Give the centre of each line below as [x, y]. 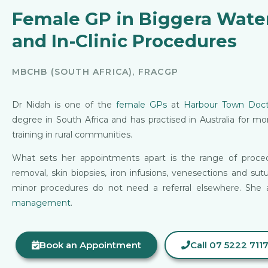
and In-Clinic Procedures [124, 41]
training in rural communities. [72, 134]
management [41, 203]
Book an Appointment [90, 245]
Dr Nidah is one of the [64, 104]
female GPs [142, 104]
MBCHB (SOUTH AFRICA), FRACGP [95, 71]
